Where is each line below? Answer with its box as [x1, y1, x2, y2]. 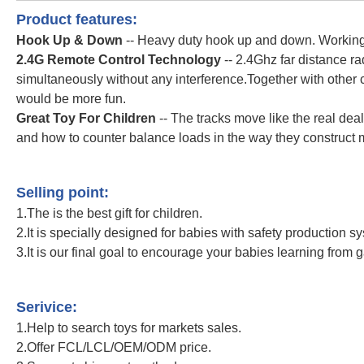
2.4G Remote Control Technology [16, 53, 221, 67]
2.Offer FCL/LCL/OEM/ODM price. [16, 340, 211, 355]
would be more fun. [16, 92, 126, 106]
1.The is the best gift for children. [16, 206, 202, 221]
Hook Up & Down [16, 33, 126, 48]
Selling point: [16, 184, 109, 201]
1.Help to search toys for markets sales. [16, 321, 241, 336]
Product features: [16, 11, 137, 28]
